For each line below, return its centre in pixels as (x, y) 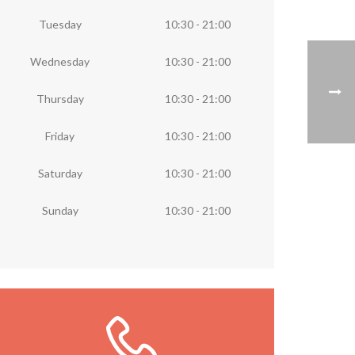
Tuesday (60, 24)
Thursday (60, 99)
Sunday (60, 210)
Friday (60, 136)
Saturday (60, 173)
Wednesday (60, 61)
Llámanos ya (132, 322)
